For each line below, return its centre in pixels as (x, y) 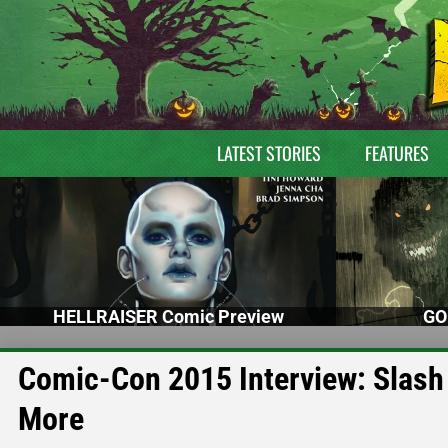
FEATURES (396, 153)
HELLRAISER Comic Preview (168, 316)
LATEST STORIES (268, 153)
